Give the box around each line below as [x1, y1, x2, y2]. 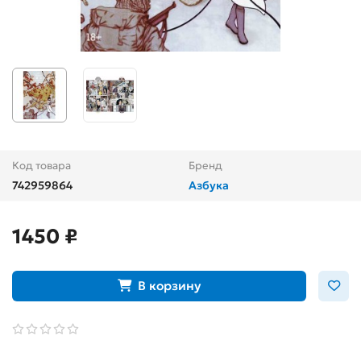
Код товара [12, 158, 71, 172]
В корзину [138, 278, 201, 294]
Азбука [189, 177, 229, 193]
